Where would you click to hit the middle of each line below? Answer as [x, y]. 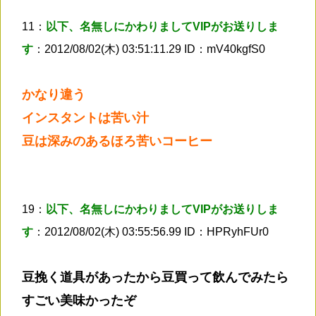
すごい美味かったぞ [79, 300]
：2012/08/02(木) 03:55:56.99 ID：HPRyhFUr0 [151, 231]
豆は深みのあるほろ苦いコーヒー [117, 141]
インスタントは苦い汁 [85, 117]
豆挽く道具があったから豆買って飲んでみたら [155, 277]
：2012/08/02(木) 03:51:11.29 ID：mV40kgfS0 [149, 49]
